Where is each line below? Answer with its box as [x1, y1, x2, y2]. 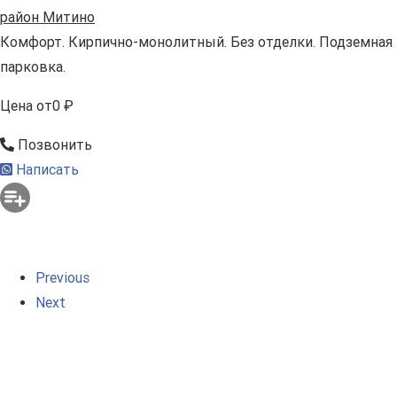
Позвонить [14, 136, 92, 153]
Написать [12, 160, 79, 178]
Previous [35, 269, 90, 286]
